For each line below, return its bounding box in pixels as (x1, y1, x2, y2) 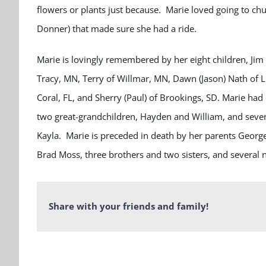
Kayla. (37, 129, 66, 141)
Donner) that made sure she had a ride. (37, 23, 197, 34)
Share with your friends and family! (49, 200, 208, 213)
